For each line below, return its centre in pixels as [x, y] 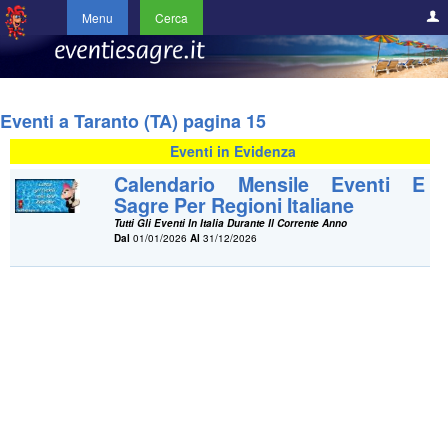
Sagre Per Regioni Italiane [234, 205]
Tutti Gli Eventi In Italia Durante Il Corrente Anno [231, 223]
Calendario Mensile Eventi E [270, 184]
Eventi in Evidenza [232, 151]
